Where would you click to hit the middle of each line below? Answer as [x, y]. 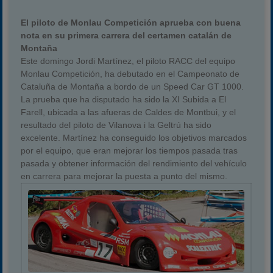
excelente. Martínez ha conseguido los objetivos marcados [134, 138]
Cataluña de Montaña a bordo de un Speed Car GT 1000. [133, 87]
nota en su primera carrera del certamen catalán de [126, 35]
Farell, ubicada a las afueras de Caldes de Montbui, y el [129, 112]
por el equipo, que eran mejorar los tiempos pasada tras [129, 151]
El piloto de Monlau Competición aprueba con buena [131, 23]
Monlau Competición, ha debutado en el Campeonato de [130, 74]
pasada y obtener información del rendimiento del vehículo [134, 163]
